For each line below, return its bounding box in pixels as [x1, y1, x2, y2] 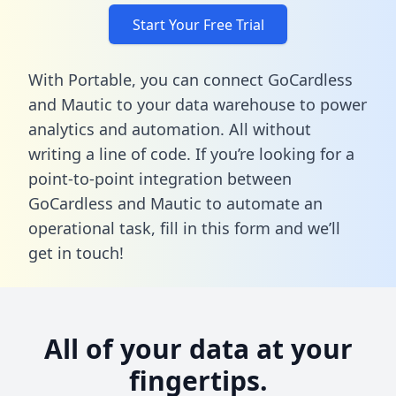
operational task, [28, 217, 160, 239]
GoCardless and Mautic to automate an [28, 192, 323, 214]
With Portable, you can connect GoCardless [28, 68, 353, 90]
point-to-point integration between [28, 167, 292, 189]
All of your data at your [43, 330, 353, 367]
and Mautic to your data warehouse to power [28, 93, 367, 115]
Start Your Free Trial [132, 14, 264, 34]
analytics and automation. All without [28, 118, 311, 140]
